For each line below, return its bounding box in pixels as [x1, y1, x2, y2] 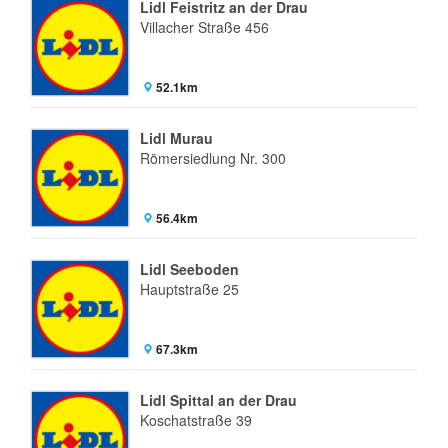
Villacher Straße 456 [140, 17, 269, 37]
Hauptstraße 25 [140, 279, 239, 299]
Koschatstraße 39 [140, 410, 252, 430]
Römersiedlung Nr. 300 [140, 148, 286, 168]
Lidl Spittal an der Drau [140, 390, 297, 410]
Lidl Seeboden [140, 259, 239, 279]
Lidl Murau [140, 128, 213, 148]
